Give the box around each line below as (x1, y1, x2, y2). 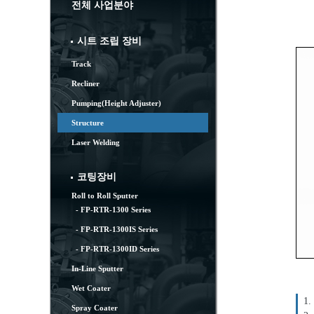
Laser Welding (71, 138, 120, 146)
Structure (71, 118, 104, 127)
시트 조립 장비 (77, 36, 142, 46)
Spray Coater (71, 303, 118, 312)
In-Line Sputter (71, 264, 123, 273)
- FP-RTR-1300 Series (71, 205, 151, 214)
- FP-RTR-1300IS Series (71, 225, 158, 233)
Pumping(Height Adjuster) (71, 99, 161, 107)
